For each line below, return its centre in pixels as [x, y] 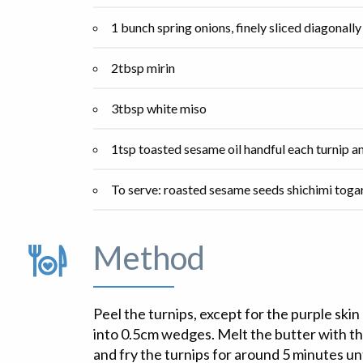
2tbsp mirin [143, 68]
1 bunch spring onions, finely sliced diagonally [236, 28]
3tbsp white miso [159, 109]
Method [149, 258]
